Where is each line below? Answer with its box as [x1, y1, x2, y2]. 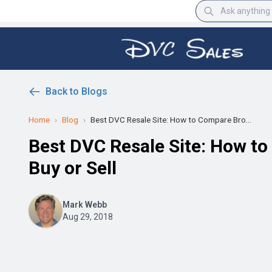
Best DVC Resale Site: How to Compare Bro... [90, 115, 251, 124]
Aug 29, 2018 [63, 212, 113, 222]
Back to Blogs [46, 86, 107, 97]
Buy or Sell [29, 157, 117, 178]
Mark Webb [63, 200, 107, 209]
